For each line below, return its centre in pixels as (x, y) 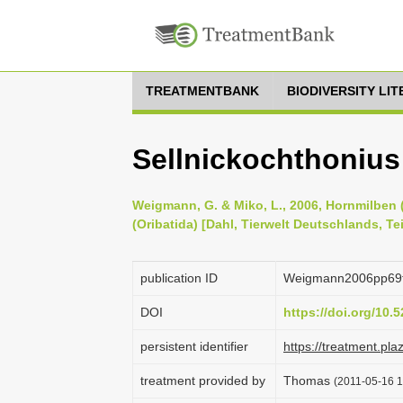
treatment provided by (203, 381)
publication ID (179, 278)
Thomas (309, 381)
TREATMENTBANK (202, 91)
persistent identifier (194, 346)
